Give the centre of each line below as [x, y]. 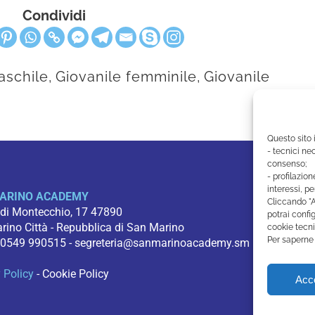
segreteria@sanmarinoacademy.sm [162, 243]
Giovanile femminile [126, 77]
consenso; [287, 164]
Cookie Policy [76, 274]
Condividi [54, 16]
